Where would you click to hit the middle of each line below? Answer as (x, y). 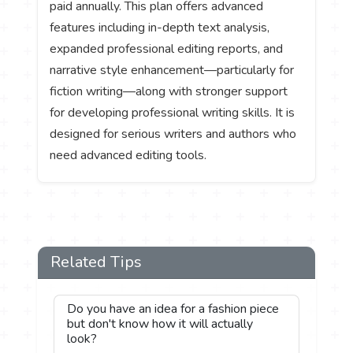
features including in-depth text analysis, (160, 27)
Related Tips (97, 262)
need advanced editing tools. (128, 155)
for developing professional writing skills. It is (173, 112)
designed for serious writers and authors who (173, 134)
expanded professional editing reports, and (167, 48)
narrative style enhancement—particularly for (172, 70)
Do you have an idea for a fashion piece (173, 308)
